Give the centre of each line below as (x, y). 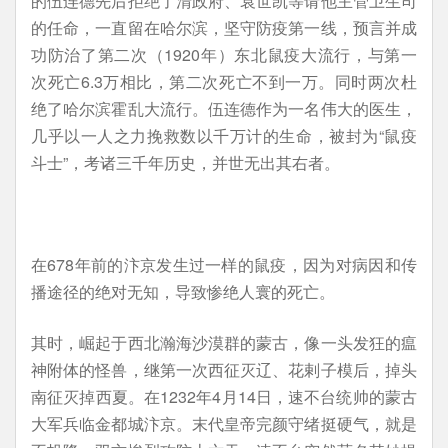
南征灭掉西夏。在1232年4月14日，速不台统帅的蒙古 (224, 396)
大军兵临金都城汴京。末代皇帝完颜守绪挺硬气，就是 (224, 423)
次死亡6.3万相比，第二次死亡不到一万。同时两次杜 (224, 81)
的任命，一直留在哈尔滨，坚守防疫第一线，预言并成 (224, 27)
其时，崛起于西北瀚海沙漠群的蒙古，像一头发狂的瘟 (224, 342)
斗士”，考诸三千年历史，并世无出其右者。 (185, 162)
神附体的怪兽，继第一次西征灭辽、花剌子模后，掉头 (224, 369)
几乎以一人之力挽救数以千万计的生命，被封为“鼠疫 (224, 135)
